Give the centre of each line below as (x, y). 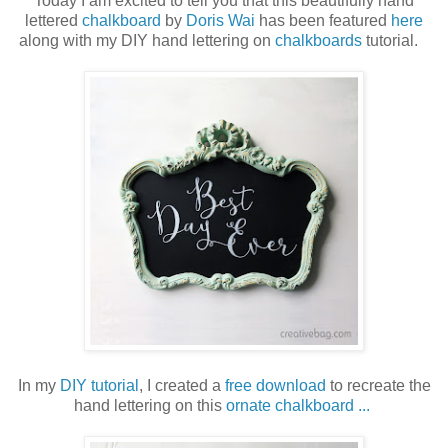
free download (275, 385)
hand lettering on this (150, 405)
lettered (53, 20)
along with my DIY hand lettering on (146, 40)
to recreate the (378, 385)
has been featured (323, 20)
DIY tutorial (99, 385)
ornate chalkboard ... (300, 405)
